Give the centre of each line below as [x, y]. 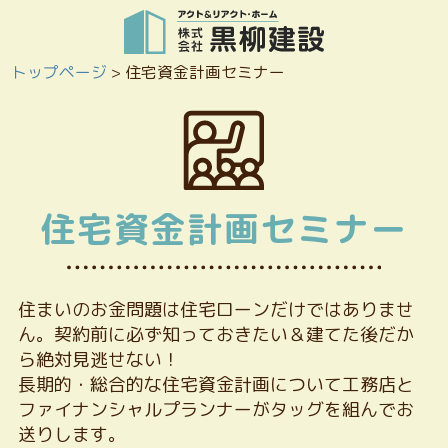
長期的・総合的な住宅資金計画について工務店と [215, 385]
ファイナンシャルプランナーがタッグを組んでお [215, 410]
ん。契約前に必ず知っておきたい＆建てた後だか [215, 335]
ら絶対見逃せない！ [98, 360]
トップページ [58, 72]
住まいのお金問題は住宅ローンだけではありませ [215, 310]
